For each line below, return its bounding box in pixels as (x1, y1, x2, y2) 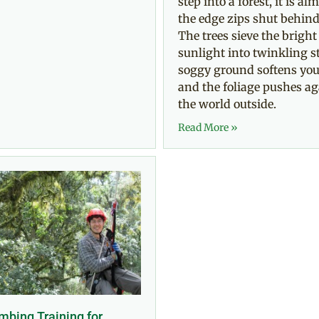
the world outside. (178, 96, 276, 111)
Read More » (178, 120, 238, 134)
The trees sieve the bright (178, 28, 317, 43)
